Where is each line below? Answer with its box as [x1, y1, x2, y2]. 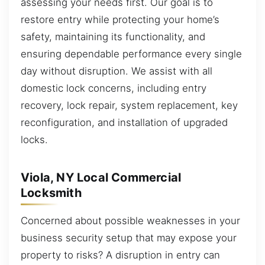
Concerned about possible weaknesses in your [21, 215, 240, 227]
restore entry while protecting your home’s [21, 14, 219, 26]
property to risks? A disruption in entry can [21, 249, 220, 261]
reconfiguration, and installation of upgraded [21, 117, 228, 129]
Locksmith [21, 185, 82, 200]
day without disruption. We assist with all [21, 65, 212, 77]
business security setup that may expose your [21, 232, 237, 244]
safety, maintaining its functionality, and [21, 31, 205, 43]
